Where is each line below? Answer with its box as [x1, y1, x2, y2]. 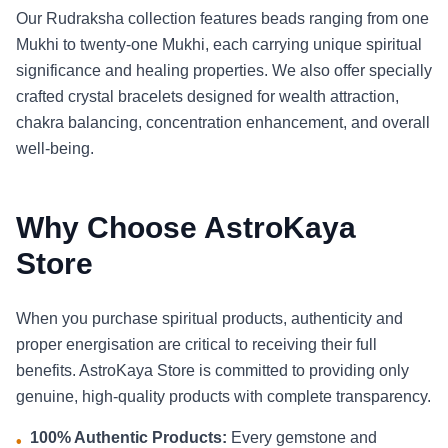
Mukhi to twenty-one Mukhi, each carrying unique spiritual [16, 36, 422, 53]
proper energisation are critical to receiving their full [16, 336, 377, 353]
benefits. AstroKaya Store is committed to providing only [16, 362, 409, 379]
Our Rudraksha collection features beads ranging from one [16, 10, 429, 27]
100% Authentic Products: [30, 429, 227, 446]
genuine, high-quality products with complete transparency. [16, 388, 431, 405]
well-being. [16, 140, 94, 157]
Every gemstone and [227, 429, 377, 446]
